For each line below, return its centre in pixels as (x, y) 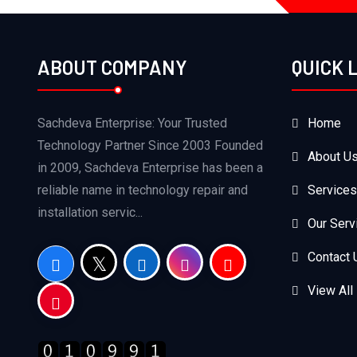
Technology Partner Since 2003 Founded (150, 145)
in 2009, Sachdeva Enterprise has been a (150, 167)
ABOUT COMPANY (112, 67)
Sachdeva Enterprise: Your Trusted (132, 123)
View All (330, 290)
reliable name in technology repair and (143, 190)
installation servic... (90, 212)
